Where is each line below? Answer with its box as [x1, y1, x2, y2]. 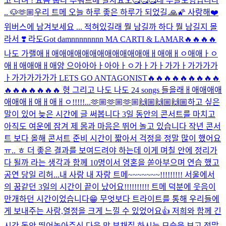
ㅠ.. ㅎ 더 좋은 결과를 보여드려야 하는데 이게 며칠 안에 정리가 [4, 146, 217, 155]
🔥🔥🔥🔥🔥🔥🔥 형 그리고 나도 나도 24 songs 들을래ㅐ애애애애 [4, 85, 222, 94]
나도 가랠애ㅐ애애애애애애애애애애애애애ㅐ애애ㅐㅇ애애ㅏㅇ [4, 49, 218, 58]
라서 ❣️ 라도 [4, 34, 43, 43]
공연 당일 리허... [4, 170, 60, 179]
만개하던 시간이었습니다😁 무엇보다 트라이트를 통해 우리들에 [4, 194, 219, 203]
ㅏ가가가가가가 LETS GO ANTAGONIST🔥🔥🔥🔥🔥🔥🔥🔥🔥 [4, 73, 220, 82]
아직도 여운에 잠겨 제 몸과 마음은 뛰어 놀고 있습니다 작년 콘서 [4, 122, 221, 131]
